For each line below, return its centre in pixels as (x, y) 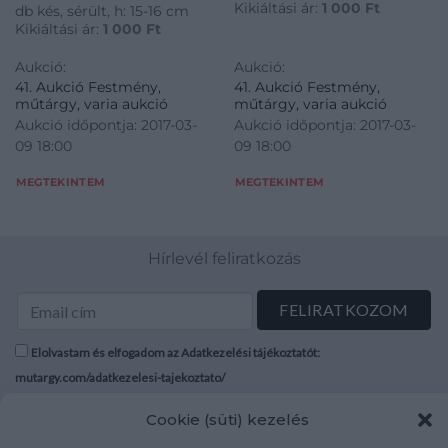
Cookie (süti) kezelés (227, 419)
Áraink (264, 429)
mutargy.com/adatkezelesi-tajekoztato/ (120, 378)
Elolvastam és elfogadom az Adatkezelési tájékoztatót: (175, 353)
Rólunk (44, 429)
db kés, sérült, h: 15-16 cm (101, 10)
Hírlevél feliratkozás (224, 259)
